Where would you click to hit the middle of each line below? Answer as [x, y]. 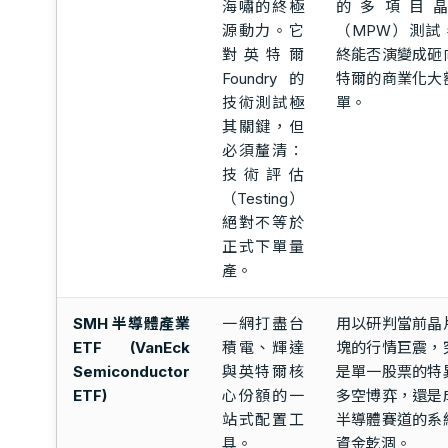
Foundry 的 [262, 78]
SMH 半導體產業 [131, 323]
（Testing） [262, 198]
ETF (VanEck [131, 347]
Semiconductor [131, 371]
